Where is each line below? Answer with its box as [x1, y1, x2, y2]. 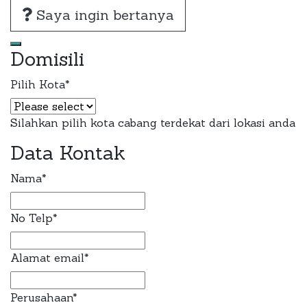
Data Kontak [10, 140, 125, 165]
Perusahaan [10, 290, 73, 304]
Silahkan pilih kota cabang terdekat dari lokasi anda [10, 115, 295, 130]
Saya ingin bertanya [32, 5, 174, 23]
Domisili [10, 46, 84, 71]
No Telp [10, 210, 53, 225]
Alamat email [10, 250, 84, 265]
